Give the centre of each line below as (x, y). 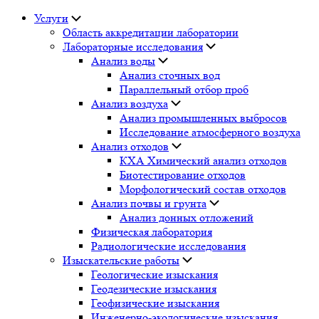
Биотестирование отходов (183, 175)
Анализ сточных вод (170, 75)
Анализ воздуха (130, 104)
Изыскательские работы (121, 260)
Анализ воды (123, 61)
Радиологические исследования (168, 246)
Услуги (51, 18)
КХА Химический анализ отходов (203, 161)
